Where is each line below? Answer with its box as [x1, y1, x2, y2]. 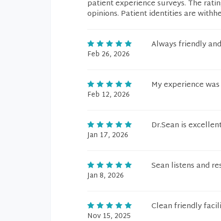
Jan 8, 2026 [87, 170, 124, 182]
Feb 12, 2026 [87, 89, 130, 101]
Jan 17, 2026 [87, 129, 128, 142]
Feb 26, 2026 [87, 48, 130, 61]
